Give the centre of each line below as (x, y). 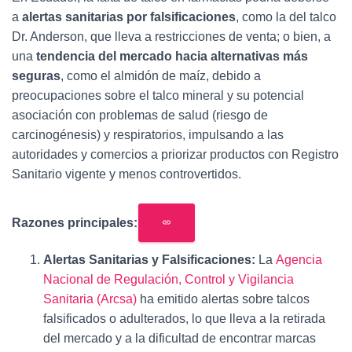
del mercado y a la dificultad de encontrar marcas (180, 338)
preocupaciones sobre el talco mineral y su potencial (158, 95)
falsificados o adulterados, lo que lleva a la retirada (184, 319)
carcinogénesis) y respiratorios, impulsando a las (148, 135)
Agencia (299, 260)
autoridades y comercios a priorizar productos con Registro (175, 154)
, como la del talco (286, 17)
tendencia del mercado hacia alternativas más (172, 56)
